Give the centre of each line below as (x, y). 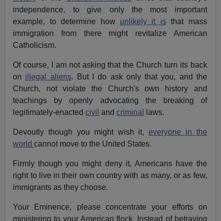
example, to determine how (66, 22)
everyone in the (178, 132)
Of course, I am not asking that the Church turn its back (110, 65)
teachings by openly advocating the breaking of (110, 101)
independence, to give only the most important (110, 10)
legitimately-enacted (49, 112)
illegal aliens (48, 77)
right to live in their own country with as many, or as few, (110, 176)
